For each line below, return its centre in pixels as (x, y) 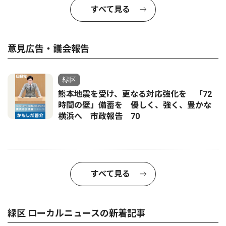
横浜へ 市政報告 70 (99, 116)
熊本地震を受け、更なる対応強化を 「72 (135, 94)
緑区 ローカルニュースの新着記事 (76, 213)
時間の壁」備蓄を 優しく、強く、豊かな (135, 105)
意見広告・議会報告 (48, 48)
